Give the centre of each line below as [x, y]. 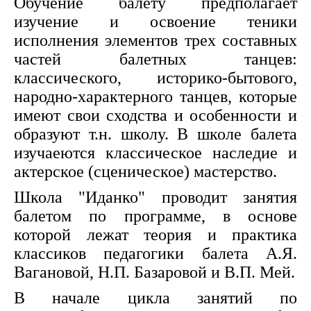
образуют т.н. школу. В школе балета [155, 134]
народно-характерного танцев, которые [155, 96]
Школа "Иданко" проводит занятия [155, 197]
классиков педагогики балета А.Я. [155, 253]
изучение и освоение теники [155, 22]
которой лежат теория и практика [155, 235]
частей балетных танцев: [155, 59]
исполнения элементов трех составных [155, 40]
